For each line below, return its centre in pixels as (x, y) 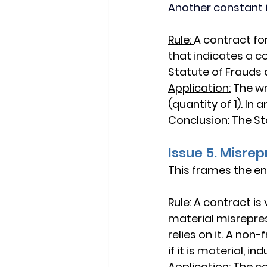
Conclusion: (199, 120)
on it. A (216, 235)
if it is (183, 251)
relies (182, 235)
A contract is (229, 202)
